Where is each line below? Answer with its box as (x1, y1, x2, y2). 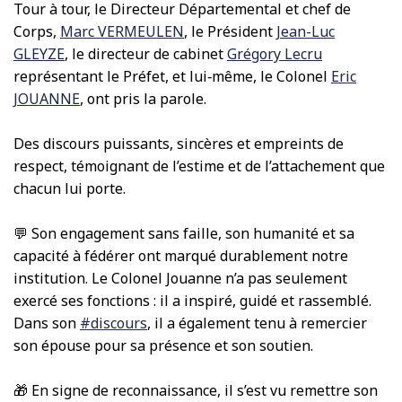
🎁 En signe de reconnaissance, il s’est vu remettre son (13, 380, 378, 400)
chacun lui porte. (13, 178, 126, 198)
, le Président (184, 21, 276, 41)
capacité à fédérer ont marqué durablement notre (13, 245, 348, 266)
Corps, (13, 21, 60, 41)
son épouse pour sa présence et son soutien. (13, 335, 313, 355)
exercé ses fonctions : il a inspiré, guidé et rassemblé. (13, 290, 371, 310)
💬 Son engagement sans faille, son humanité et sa (13, 223, 354, 243)
